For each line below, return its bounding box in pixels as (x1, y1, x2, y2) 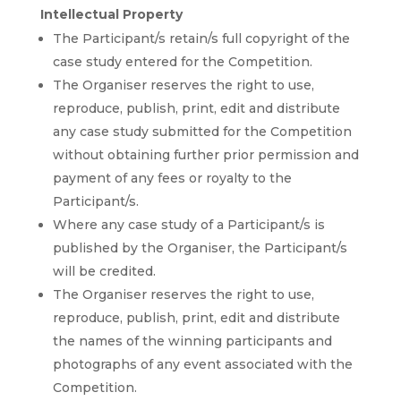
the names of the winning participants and (52, 333, 332, 350)
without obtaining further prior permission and (52, 147, 359, 164)
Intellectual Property (39, 6, 183, 23)
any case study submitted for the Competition (52, 124, 352, 141)
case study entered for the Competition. (52, 54, 312, 71)
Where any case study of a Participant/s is (52, 217, 325, 234)
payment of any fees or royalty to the (52, 170, 292, 187)
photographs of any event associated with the (52, 356, 353, 373)
